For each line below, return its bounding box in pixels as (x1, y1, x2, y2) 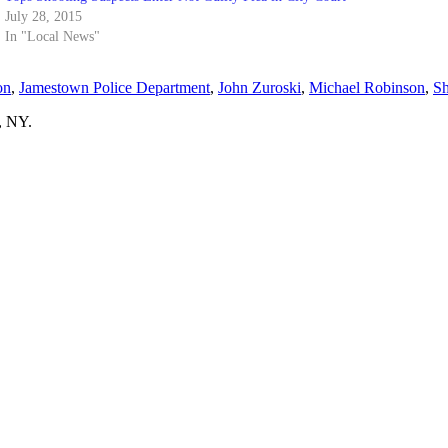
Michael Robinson (309, 78, 425, 96)
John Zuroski (218, 78, 301, 96)
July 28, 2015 (4, 8, 82, 24)
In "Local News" (4, 28, 100, 44)
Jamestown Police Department (19, 78, 210, 96)
